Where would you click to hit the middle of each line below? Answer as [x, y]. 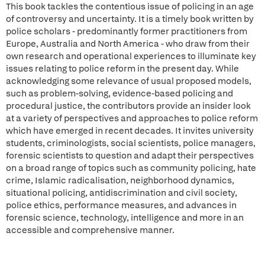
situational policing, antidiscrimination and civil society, [122, 193]
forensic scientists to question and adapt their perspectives [130, 156]
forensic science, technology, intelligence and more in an [125, 218]
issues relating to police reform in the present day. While [122, 69]
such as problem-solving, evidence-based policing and [119, 93]
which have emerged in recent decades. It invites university [130, 131]
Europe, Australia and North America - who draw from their [128, 44]
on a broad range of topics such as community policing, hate [131, 168]
